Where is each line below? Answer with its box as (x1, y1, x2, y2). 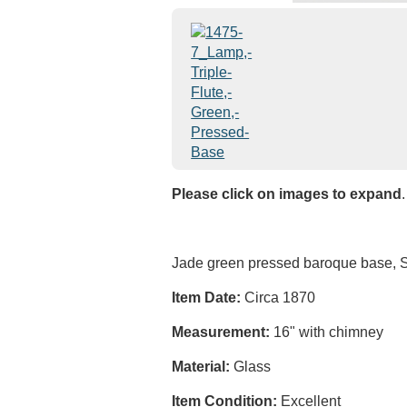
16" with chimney (270, 324, 384, 340)
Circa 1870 (241, 290, 316, 305)
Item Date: (172, 290, 242, 305)
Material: (172, 359, 231, 374)
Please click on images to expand (172, 186, 402, 202)
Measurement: (172, 324, 271, 340)
